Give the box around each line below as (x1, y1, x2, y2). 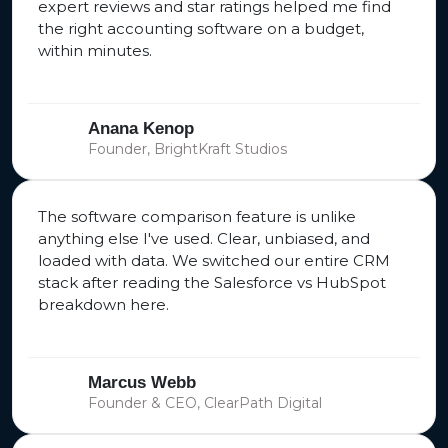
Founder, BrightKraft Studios (88, 140, 287, 159)
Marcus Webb (88, 373, 196, 393)
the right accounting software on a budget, (38, 19, 364, 39)
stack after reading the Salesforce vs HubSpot (38, 273, 386, 293)
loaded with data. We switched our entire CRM (38, 251, 390, 271)
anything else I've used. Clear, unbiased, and (38, 229, 370, 249)
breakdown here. (38, 295, 169, 315)
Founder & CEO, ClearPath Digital (88, 394, 322, 413)
